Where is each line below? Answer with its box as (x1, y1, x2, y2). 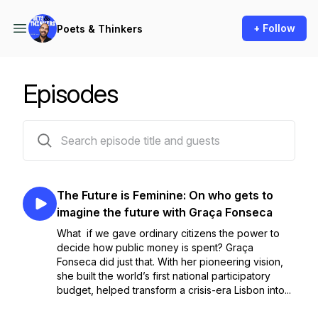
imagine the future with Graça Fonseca (57, 205, 273, 219)
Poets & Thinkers (57, 22, 143, 35)
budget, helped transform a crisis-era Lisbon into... (57, 284, 291, 296)
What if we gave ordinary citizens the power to (57, 227, 280, 239)
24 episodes (22, 123, 81, 135)
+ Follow (253, 22, 295, 34)
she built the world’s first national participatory (57, 270, 270, 282)
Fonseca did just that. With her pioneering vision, (57, 256, 283, 268)
